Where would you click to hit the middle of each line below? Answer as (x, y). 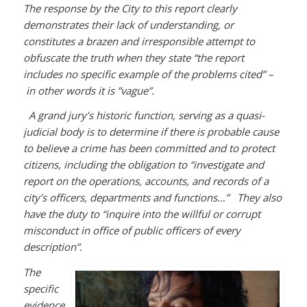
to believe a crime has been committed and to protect (149, 148)
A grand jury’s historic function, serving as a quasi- (144, 115)
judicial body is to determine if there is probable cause (151, 132)
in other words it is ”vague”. (88, 90)
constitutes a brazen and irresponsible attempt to (139, 41)
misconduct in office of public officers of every (132, 231)
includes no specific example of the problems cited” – (148, 74)
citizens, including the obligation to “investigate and (143, 165)
